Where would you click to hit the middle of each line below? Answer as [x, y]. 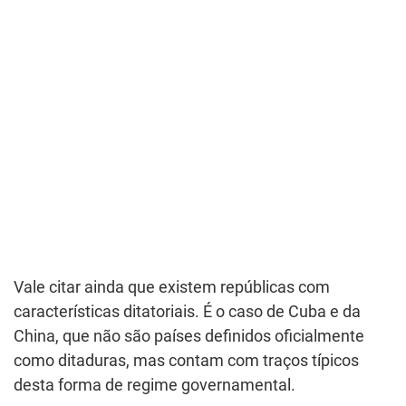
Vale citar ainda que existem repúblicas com [172, 287]
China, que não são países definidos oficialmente [189, 336]
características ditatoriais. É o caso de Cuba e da [187, 311]
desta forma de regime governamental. [155, 385]
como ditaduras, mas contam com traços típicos [186, 360]
